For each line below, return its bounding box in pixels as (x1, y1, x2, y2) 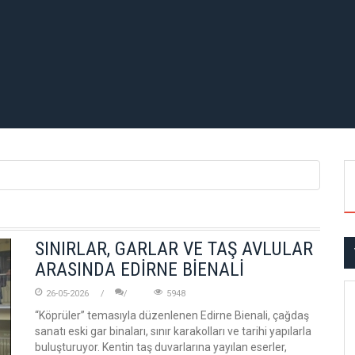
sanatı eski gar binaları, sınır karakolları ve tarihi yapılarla (35, 325, 311, 338)
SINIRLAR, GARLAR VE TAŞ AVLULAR (35, 238, 313, 260)
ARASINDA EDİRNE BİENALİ (35, 258, 244, 281)
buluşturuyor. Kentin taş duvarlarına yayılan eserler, (35, 341, 287, 353)
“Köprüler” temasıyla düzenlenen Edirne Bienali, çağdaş (35, 309, 309, 322)
